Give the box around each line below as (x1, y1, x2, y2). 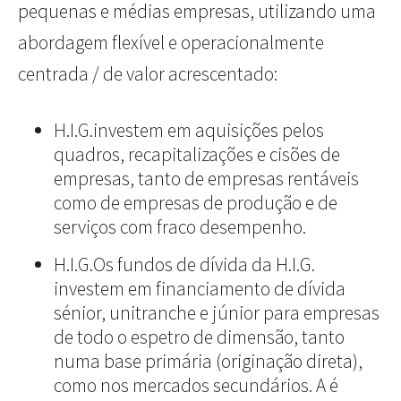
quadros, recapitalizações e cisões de (54, 142, 340, 167)
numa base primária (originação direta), (54, 349, 363, 374)
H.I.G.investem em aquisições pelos (54, 118, 324, 143)
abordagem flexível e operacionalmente (18, 30, 324, 55)
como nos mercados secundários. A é (54, 373, 338, 398)
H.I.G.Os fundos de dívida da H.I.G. (54, 252, 315, 277)
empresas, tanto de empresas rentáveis (54, 166, 359, 192)
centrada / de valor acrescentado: (18, 62, 277, 87)
